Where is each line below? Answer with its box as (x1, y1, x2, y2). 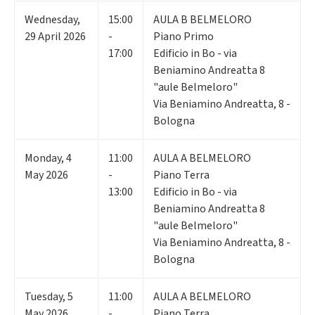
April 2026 (38, 28, 86, 44)
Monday (25, 150, 61, 166)
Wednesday (25, 11, 77, 27)
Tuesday (25, 288, 63, 304)
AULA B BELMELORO (153, 11, 252, 27)
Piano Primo (153, 28, 214, 44)
